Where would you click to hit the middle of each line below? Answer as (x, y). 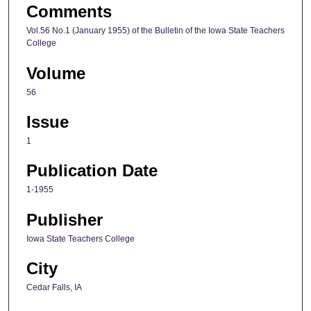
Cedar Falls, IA (54, 288)
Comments (69, 12)
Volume (56, 73)
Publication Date (92, 171)
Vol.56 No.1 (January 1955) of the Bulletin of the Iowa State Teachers (155, 31)
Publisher (65, 219)
